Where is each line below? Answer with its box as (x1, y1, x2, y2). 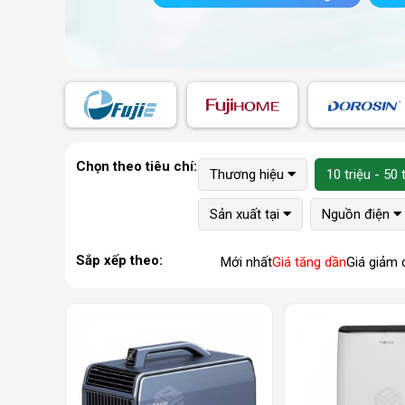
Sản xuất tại (210, 206, 280, 222)
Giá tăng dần (272, 254, 346, 270)
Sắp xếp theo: (76, 252, 163, 268)
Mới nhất (221, 254, 272, 270)
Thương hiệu (210, 166, 285, 183)
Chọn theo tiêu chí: (76, 158, 197, 174)
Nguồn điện (322, 206, 391, 222)
